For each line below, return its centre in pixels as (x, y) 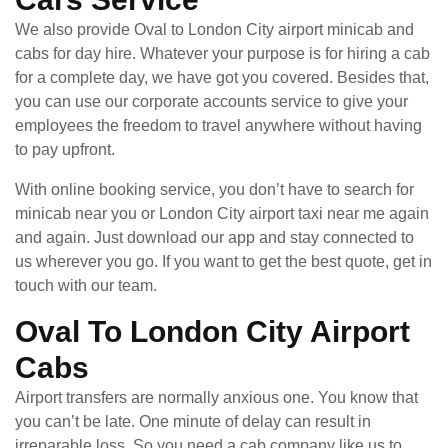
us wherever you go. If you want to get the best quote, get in (223, 261)
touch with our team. (86, 285)
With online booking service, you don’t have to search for (214, 189)
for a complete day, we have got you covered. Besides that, (222, 77)
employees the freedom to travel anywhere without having (218, 125)
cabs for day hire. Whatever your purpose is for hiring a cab (222, 53)
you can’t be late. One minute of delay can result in (193, 421)
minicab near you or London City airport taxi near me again (222, 213)
